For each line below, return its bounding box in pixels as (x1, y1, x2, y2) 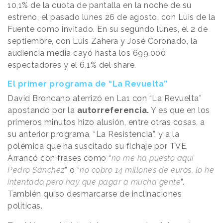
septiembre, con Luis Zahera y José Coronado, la (7, 36, 198, 46)
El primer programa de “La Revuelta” (7, 79, 168, 89)
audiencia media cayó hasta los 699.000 (7, 48, 166, 58)
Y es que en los (149, 106, 210, 115)
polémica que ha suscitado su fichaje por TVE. (7, 141, 188, 151)
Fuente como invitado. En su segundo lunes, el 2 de (7, 24, 208, 34)
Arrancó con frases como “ (7, 153, 111, 163)
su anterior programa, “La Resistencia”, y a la (7, 129, 179, 139)
